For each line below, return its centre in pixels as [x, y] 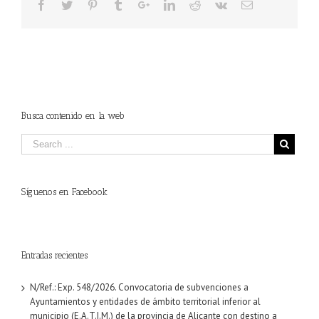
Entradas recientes [54, 256]
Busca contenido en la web [73, 116]
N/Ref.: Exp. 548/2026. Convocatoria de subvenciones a [139, 288]
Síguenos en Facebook [64, 192]
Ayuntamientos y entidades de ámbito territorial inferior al [145, 302]
